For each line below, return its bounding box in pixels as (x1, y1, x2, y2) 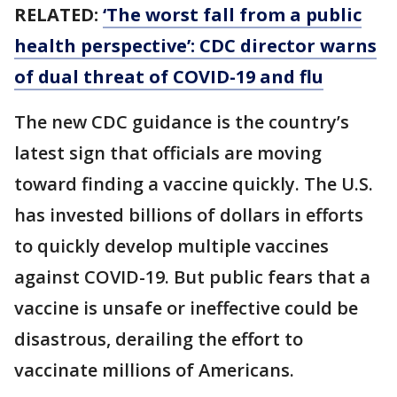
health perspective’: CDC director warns (14, 33, 377, 58)
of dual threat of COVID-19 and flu (14, 64, 323, 89)
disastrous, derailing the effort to (14, 326, 303, 351)
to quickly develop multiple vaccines (14, 233, 329, 258)
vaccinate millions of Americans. (14, 357, 294, 382)
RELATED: (14, 2, 103, 27)
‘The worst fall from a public (103, 2, 362, 27)
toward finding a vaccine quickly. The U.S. (14, 171, 373, 196)
